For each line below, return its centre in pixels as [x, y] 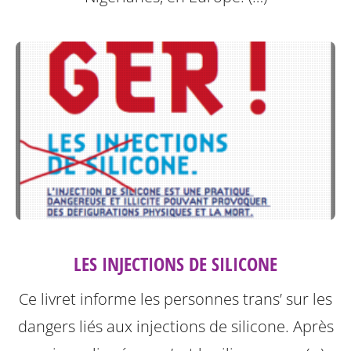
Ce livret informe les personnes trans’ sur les [175, 299]
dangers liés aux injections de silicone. [155, 327]
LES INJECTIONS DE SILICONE [175, 264]
